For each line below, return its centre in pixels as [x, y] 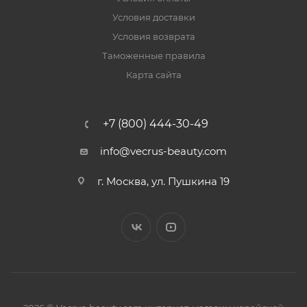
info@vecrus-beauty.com [163, 151]
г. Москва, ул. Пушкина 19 [163, 181]
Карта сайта [153, 75]
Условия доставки [153, 17]
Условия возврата [153, 36]
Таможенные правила [153, 56]
